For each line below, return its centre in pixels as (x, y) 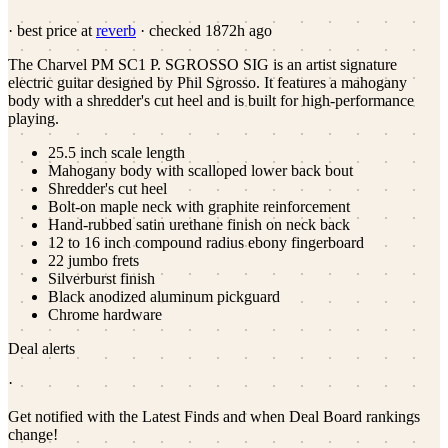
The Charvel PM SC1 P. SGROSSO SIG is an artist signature (202, 64)
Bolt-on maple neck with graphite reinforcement (199, 206)
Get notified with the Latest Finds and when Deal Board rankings (214, 416)
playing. (33, 118)
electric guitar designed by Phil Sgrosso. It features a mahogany (207, 82)
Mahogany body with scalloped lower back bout (200, 170)
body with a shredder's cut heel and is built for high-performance (211, 100)
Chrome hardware (105, 314)
